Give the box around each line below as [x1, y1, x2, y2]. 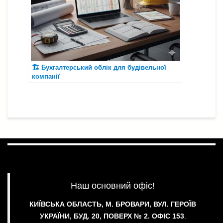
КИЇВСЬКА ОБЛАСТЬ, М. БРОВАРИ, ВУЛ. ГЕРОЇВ [29, 200, 196, 208]
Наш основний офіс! [71, 180, 155, 191]
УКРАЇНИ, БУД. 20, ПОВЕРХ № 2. [39, 212, 152, 220]
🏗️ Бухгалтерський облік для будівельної [32, 63, 166, 71]
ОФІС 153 [151, 212, 184, 220]
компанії [32, 72, 60, 80]
